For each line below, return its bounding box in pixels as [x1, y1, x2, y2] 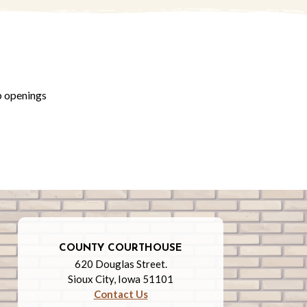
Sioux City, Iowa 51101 [68, 273, 173, 286]
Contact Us [93, 288, 148, 301]
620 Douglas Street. [74, 258, 167, 271]
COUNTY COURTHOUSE [59, 243, 182, 254]
